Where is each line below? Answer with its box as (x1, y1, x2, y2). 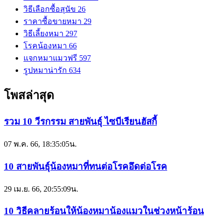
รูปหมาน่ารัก (23, 66, 69, 74)
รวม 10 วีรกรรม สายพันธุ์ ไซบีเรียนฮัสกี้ (4, 116, 157, 127)
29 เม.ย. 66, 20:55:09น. (4, 184, 78, 193)
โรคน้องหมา (23, 41, 69, 50)
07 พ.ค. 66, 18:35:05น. (4, 140, 77, 149)
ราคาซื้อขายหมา (23, 17, 84, 25)
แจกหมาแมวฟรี (23, 53, 79, 62)
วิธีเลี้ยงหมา (23, 29, 66, 38)
